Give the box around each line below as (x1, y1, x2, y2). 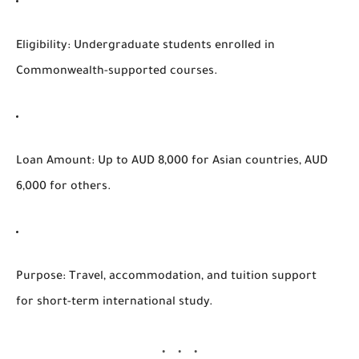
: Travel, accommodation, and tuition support (63, 270, 317, 284)
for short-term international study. (16, 296, 213, 309)
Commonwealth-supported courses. (16, 65, 218, 79)
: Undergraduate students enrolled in (67, 39, 275, 53)
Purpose (16, 270, 63, 284)
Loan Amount (16, 155, 91, 168)
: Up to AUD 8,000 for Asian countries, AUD (91, 155, 328, 168)
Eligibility (16, 39, 67, 53)
